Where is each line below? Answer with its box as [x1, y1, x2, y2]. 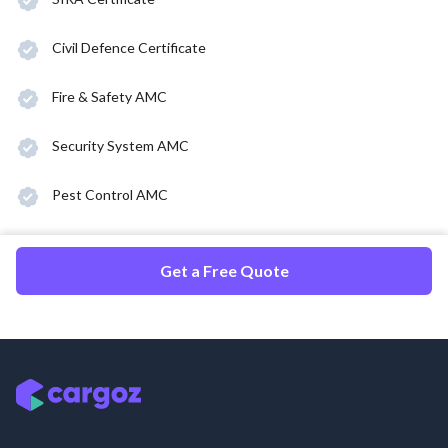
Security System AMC [52, 136, 189, 154]
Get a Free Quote [159, 260, 289, 280]
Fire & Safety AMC [52, 87, 167, 105]
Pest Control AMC [52, 185, 168, 203]
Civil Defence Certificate [52, 38, 206, 56]
